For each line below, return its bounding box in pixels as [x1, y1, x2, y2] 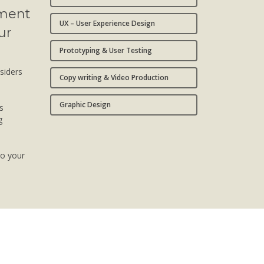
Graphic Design [59, 100, 111, 110]
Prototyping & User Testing [59, 45, 152, 56]
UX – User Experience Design [59, 18, 155, 29]
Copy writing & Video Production [59, 72, 169, 83]
